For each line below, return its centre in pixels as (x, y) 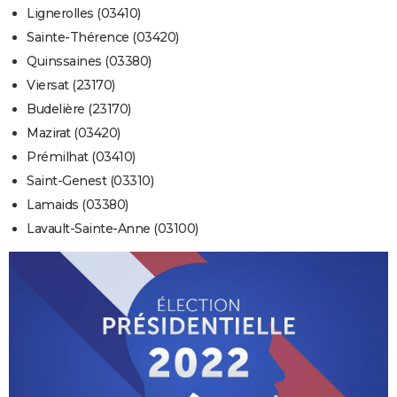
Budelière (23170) (79, 109)
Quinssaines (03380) (89, 62)
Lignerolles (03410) (84, 14)
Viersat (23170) (71, 86)
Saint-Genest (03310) (90, 181)
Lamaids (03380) (78, 205)
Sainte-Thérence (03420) (103, 38)
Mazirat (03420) (74, 133)
